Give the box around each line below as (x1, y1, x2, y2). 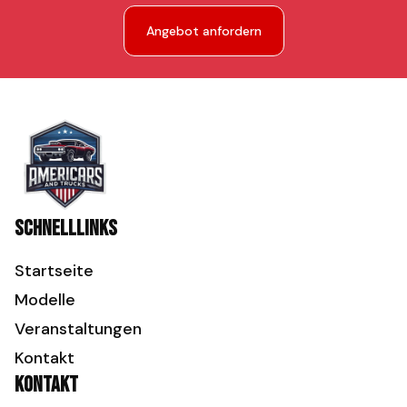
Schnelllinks (15, 215, 117, 242)
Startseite (15, 260, 94, 282)
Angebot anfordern (145, 22, 262, 39)
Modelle (15, 289, 75, 311)
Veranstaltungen (15, 318, 142, 340)
